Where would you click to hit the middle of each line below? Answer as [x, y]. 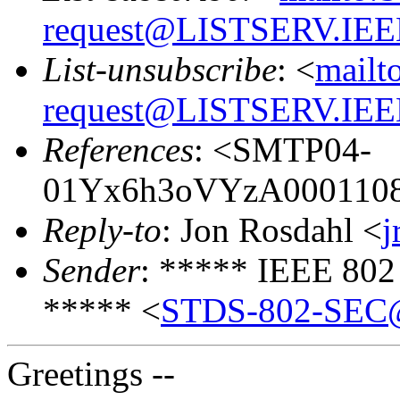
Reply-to [102, 229]
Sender [92, 270]
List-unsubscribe [160, 69]
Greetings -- [91, 373]
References [118, 149]
